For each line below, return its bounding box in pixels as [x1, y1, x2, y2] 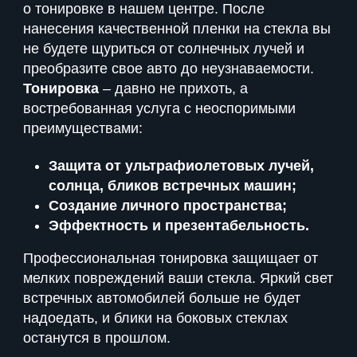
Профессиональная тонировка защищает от [23, 250, 318, 267]
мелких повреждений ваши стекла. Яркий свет [23, 270, 333, 287]
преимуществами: [23, 120, 143, 136]
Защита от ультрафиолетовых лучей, [49, 158, 314, 175]
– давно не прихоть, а [99, 80, 248, 96]
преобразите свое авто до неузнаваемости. [23, 60, 314, 76]
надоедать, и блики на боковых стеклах [23, 310, 288, 327]
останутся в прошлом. [23, 330, 171, 347]
